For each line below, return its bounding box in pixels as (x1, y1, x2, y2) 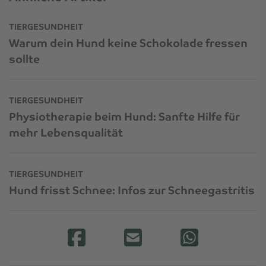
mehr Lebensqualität (9, 125, 123, 140)
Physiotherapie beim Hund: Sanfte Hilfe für (9, 109, 240, 123)
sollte (9, 52, 40, 66)
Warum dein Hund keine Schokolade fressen (9, 36, 248, 50)
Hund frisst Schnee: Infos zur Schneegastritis (9, 183, 255, 197)
